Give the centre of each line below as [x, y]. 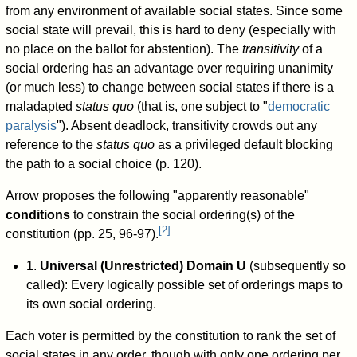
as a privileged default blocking [244, 145]
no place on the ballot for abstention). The [124, 49]
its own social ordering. [91, 304]
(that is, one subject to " [201, 107]
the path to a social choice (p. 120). [104, 164]
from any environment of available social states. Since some [175, 11]
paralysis [31, 126]
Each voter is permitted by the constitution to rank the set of [171, 336]
